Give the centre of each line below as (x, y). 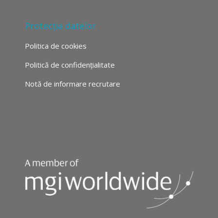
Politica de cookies (55, 46)
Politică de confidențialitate (70, 65)
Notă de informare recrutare (72, 84)
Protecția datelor (60, 26)
